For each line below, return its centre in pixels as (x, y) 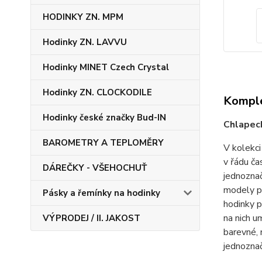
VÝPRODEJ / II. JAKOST (92, 218)
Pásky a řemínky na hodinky (101, 193)
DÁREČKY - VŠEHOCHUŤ (95, 168)
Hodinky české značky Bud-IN (104, 118)
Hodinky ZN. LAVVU (85, 42)
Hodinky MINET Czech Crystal (106, 67)
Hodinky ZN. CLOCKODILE (97, 92)
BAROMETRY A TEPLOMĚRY (103, 143)
